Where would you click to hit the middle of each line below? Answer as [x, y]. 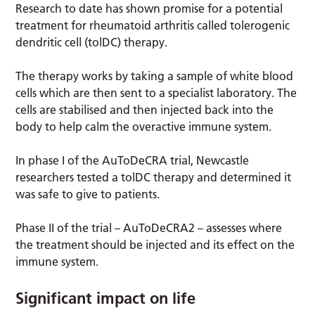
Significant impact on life [106, 298]
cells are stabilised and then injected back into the [145, 109]
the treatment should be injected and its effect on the [155, 244]
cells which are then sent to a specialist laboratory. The [156, 92]
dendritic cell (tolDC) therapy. [93, 42]
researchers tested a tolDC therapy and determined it [154, 177]
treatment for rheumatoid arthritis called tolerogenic [153, 25]
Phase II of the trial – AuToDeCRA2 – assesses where [149, 227]
